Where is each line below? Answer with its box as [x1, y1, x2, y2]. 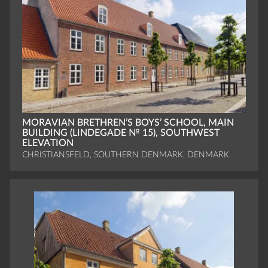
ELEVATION [22, 138, 74, 148]
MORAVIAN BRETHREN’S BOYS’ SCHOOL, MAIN [22, 117, 234, 127]
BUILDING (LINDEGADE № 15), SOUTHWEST [22, 127, 220, 138]
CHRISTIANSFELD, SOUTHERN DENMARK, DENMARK [22, 150, 229, 159]
